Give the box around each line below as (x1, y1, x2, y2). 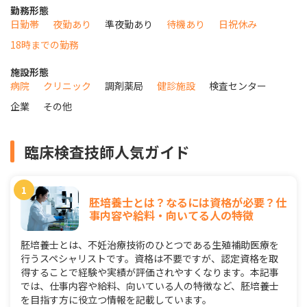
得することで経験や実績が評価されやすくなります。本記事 (21, 265, 279, 280)
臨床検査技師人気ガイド (24, 140, 190, 163)
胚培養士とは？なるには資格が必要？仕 (89, 193, 286, 210)
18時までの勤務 (10, 38, 79, 52)
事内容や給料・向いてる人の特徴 (89, 206, 254, 223)
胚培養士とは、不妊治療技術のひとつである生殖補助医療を (21, 238, 279, 252)
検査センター (209, 79, 267, 93)
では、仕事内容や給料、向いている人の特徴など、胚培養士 (21, 279, 279, 293)
